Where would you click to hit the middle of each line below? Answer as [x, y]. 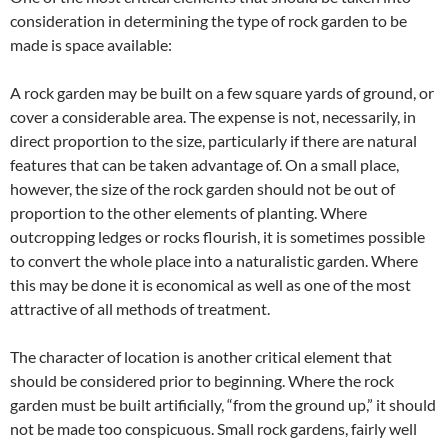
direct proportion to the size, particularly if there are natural [213, 140]
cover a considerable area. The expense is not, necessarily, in [213, 116]
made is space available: [91, 44]
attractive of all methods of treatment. [140, 308]
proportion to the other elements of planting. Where [188, 212]
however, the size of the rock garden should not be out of [202, 188]
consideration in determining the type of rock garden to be [208, 20]
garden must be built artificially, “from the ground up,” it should [223, 404]
